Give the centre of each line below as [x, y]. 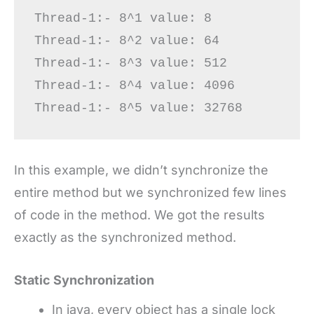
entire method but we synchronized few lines [150, 193]
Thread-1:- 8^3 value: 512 [130, 63]
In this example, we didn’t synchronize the [141, 170]
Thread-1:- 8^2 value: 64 [127, 40]
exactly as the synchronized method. [125, 238]
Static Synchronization [84, 280]
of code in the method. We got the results [139, 215]
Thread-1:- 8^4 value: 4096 [134, 85]
